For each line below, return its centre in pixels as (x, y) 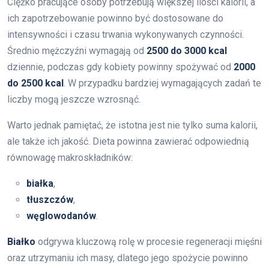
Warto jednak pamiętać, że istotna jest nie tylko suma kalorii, (132, 125)
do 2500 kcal (35, 83)
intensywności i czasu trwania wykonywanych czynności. (125, 34)
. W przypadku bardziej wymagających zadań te (162, 83)
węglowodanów (61, 216)
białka (40, 183)
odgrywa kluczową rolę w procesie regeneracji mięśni (149, 241)
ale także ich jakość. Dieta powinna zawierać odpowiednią (128, 141)
